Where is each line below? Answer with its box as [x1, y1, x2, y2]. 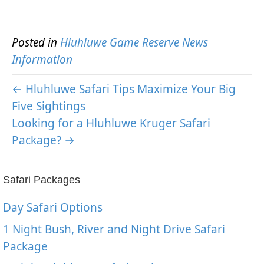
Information [12, 51, 72, 67]
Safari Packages [3, 173, 80, 186]
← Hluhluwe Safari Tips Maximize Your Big [12, 81, 236, 97]
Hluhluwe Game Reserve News [60, 34, 208, 50]
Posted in [12, 34, 60, 50]
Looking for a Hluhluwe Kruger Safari [12, 115, 210, 131]
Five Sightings [12, 98, 85, 114]
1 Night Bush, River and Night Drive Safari [3, 221, 225, 237]
